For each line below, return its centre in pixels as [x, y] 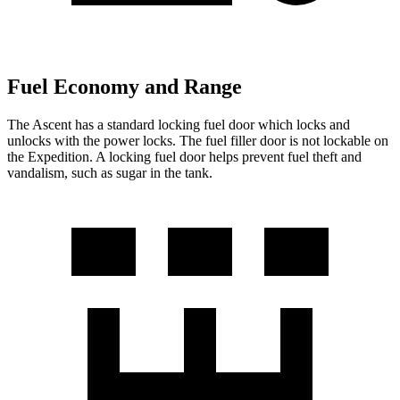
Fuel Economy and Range [125, 87]
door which [261, 125]
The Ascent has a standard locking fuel [118, 125]
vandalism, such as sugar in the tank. [110, 173]
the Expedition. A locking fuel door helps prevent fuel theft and [184, 157]
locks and [321, 125]
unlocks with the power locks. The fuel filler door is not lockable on [198, 141]
